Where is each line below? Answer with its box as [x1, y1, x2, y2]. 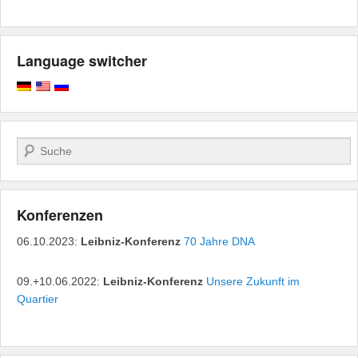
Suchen [17, 139, 55, 153]
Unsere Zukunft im [206, 274, 300, 288]
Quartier [17, 292, 58, 305]
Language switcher [17, 50, 147, 71]
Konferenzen [17, 204, 103, 225]
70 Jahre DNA [184, 234, 255, 248]
